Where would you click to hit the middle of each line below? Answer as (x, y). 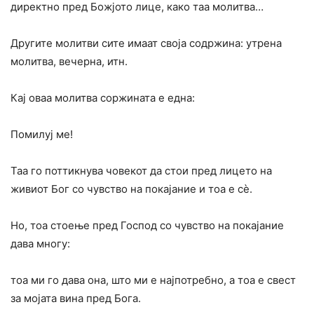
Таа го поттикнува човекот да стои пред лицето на (141, 171)
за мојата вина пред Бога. (76, 299)
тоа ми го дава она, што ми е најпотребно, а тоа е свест (153, 280)
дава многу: (40, 244)
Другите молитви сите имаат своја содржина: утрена (146, 43)
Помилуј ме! (42, 135)
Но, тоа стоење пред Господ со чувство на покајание (147, 226)
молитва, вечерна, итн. (69, 62)
